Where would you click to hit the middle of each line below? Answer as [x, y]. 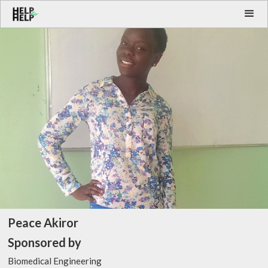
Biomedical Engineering [55, 261]
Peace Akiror [43, 223]
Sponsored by [45, 243]
